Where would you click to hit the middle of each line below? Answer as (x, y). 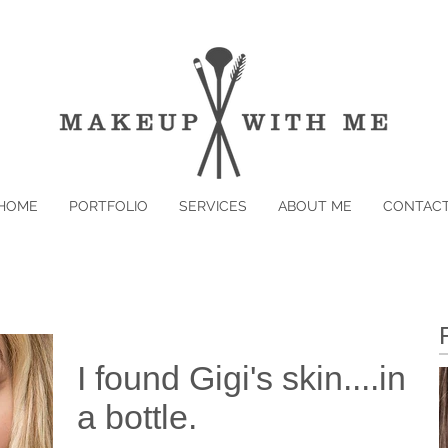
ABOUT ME (315, 206)
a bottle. (137, 417)
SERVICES (213, 206)
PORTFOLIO (108, 206)
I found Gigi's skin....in (241, 378)
